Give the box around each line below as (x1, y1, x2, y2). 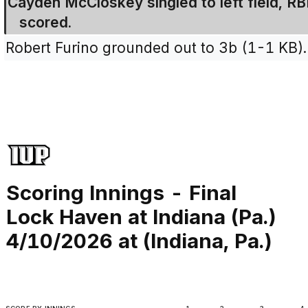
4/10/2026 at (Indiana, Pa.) (5, 228, 272, 254)
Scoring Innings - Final (5, 180, 236, 206)
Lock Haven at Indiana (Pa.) (5, 204, 276, 230)
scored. (19, 14, 71, 32)
